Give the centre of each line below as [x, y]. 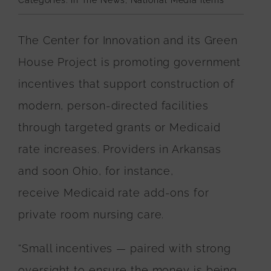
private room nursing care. [93, 214]
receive [41, 193]
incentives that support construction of [127, 84]
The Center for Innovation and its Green [128, 40]
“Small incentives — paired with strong [125, 248]
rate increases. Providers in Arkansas [120, 149]
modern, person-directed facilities [113, 106]
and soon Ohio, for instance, [96, 171]
